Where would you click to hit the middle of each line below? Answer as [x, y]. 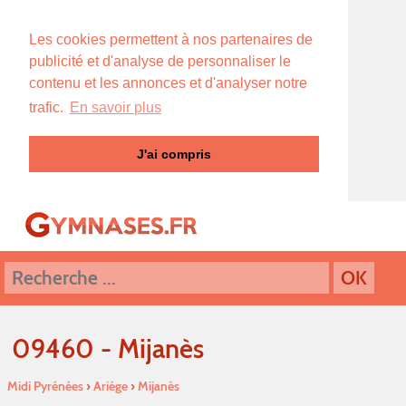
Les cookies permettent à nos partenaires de [171, 39]
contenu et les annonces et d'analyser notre [168, 83]
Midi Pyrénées [45, 386]
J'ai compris [174, 155]
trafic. [48, 108]
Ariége [111, 386]
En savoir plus [116, 108]
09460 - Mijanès [108, 348]
